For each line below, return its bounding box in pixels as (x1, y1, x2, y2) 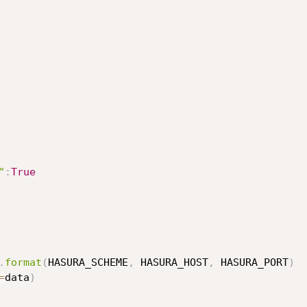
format (4, 256, 42, 269)
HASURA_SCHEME (47, 256, 128, 269)
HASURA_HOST (134, 256, 208, 269)
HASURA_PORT (214, 256, 288, 269)
